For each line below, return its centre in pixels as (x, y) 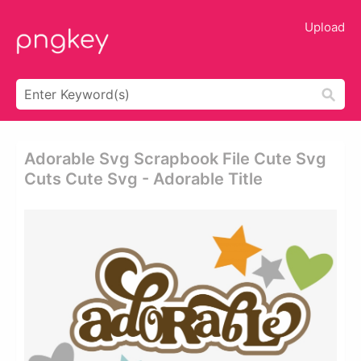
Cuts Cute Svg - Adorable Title (143, 179)
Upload (325, 27)
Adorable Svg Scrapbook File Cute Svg (175, 159)
